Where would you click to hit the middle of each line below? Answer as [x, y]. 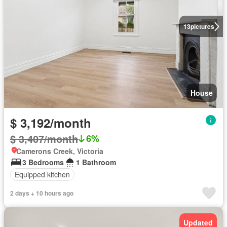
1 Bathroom [96, 162]
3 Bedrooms [43, 162]
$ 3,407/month [44, 138]
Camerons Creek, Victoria [60, 151]
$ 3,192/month [51, 122]
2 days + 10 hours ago [42, 193]
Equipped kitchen [42, 174]
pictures [202, 27]
